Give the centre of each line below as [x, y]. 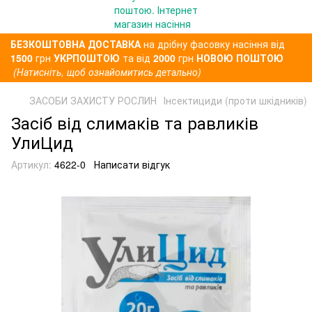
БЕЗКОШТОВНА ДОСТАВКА [77, 44]
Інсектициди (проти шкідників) [235, 100]
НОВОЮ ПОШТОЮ [240, 58]
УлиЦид [42, 142]
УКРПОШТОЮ [87, 58]
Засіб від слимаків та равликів [135, 122]
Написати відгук [132, 164]
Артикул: [31, 164]
